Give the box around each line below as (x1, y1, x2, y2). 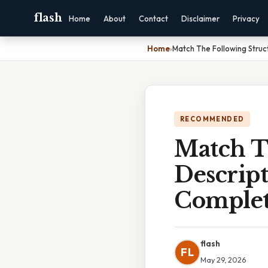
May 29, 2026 (200, 255, 246, 264)
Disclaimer (181, 14, 220, 23)
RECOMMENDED (180, 115, 245, 123)
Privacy (232, 14, 260, 23)
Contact (138, 14, 168, 23)
